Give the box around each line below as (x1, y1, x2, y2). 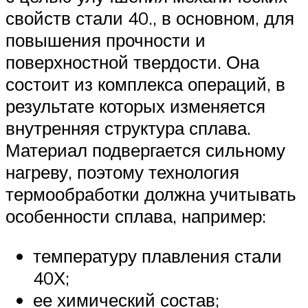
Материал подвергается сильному (5, 138, 285, 161)
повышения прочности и (5, 28, 206, 51)
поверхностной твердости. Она (5, 50, 259, 73)
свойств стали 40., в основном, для (5, 6, 294, 29)
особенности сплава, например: (5, 204, 266, 227)
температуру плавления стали (33, 244, 282, 267)
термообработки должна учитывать (5, 182, 296, 205)
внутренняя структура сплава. (5, 116, 251, 139)
